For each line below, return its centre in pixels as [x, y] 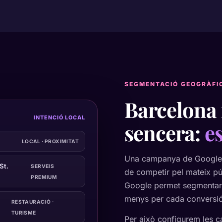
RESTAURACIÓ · [32, 201]
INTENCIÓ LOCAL [59, 117]
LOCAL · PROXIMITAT [50, 141]
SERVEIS [43, 166]
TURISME [24, 212]
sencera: [165, 133]
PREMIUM [44, 177]
